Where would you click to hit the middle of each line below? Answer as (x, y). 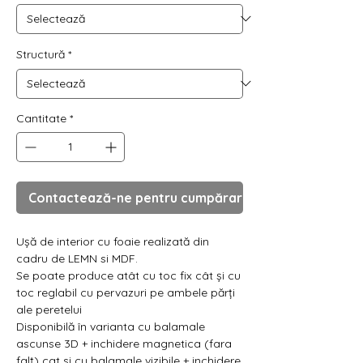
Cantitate (41, 118)
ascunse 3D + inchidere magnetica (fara (124, 343)
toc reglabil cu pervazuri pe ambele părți (126, 292)
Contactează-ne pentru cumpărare (139, 197)
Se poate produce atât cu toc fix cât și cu (128, 275)
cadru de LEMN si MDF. (77, 258)
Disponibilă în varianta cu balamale (111, 326)
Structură (41, 54)
